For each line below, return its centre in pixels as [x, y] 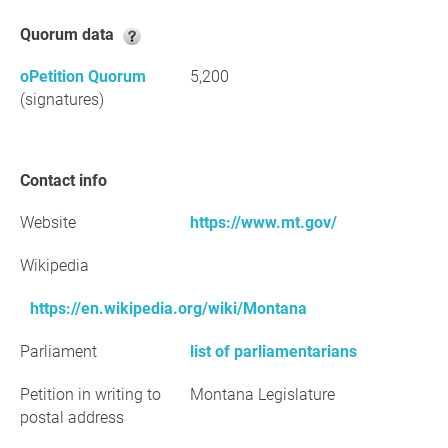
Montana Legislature [262, 394]
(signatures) [62, 99]
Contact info [68, 180]
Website [48, 222]
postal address [72, 417]
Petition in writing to [90, 394]
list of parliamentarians [273, 351]
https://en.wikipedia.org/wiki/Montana [168, 308]
